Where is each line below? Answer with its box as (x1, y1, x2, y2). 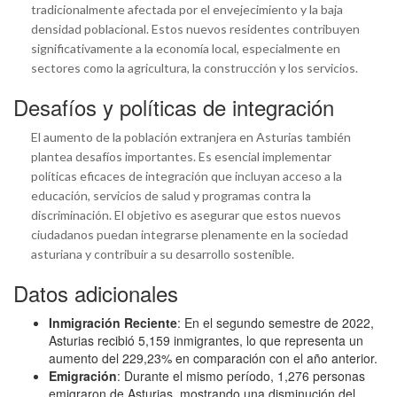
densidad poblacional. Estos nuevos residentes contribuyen (31, 20, 360, 36)
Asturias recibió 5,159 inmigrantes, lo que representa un (49, 331, 363, 349)
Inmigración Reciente (49, 313, 177, 331)
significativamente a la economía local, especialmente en (31, 40, 340, 56)
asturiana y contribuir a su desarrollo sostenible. (31, 245, 294, 261)
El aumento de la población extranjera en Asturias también (31, 128, 351, 144)
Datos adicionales (13, 276, 178, 308)
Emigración (49, 366, 117, 385)
